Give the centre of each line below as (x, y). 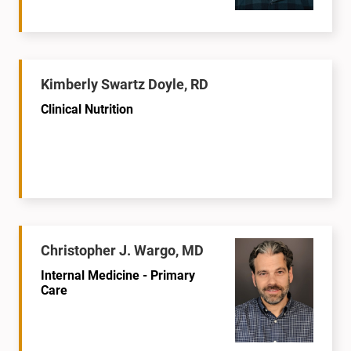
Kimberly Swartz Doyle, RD (125, 84)
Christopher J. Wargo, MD (122, 250)
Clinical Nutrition (87, 109)
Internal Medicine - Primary (118, 275)
